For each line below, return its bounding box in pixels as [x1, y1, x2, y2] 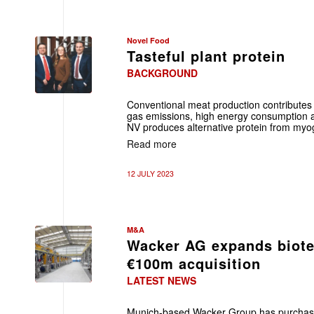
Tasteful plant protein [127, 46, 285, 66]
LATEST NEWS [127, 273, 196, 287]
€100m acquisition [127, 253, 261, 273]
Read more [127, 136, 177, 151]
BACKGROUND [127, 66, 198, 80]
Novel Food [127, 35, 170, 46]
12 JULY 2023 [127, 168, 174, 179]
